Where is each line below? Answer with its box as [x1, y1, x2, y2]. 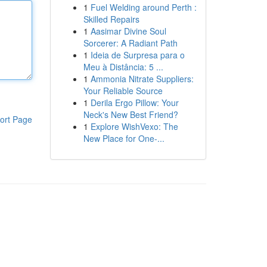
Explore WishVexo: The [90, 120, 178, 132]
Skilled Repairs [83, 13, 139, 25]
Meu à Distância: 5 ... [83, 61, 163, 73]
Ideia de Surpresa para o [90, 49, 185, 61]
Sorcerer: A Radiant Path [83, 37, 178, 49]
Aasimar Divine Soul [90, 25, 166, 37]
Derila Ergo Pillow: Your [90, 97, 179, 108]
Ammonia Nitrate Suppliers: [90, 73, 194, 85]
